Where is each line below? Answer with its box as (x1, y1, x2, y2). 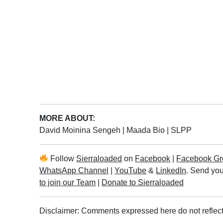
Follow (48, 154, 77, 163)
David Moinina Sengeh (39, 125, 123, 134)
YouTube (114, 166, 147, 175)
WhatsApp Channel (39, 166, 109, 175)
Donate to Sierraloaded (102, 178, 184, 187)
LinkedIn (156, 166, 187, 175)
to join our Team (39, 178, 96, 187)
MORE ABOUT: (39, 113, 96, 122)
